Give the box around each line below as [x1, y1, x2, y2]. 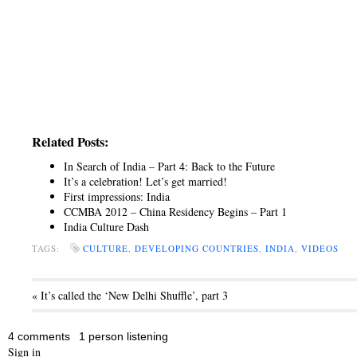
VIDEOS [301, 242, 339, 254]
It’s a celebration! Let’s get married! [64, 174, 227, 189]
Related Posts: [32, 132, 108, 151]
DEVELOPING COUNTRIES [135, 242, 259, 254]
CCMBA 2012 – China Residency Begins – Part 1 [64, 204, 287, 219]
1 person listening [79, 330, 168, 343]
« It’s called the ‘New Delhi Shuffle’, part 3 [32, 288, 235, 303]
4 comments [8, 330, 70, 343]
